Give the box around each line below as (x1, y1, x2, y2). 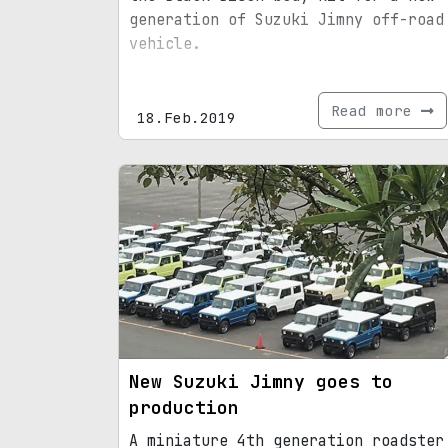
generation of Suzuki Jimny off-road (129, 9, 444, 30)
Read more (331, 100, 421, 120)
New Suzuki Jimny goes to (129, 370, 393, 394)
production (129, 396, 239, 420)
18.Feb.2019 (137, 107, 236, 127)
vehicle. (129, 33, 201, 54)
